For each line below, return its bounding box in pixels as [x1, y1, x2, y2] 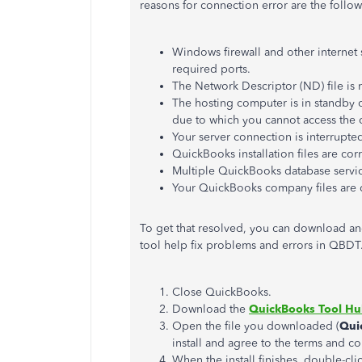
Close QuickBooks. [172, 285, 271, 299]
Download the [172, 302, 249, 316]
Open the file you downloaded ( [172, 319, 339, 333]
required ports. [172, 62, 250, 76]
